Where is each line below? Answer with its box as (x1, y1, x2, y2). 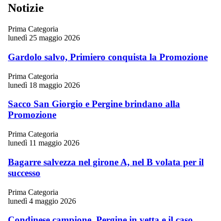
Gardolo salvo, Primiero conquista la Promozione (8, 51, 208, 62)
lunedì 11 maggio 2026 (8, 139, 79, 147)
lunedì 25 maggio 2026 (8, 34, 80, 42)
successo (8, 167, 40, 178)
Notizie (8, 1, 44, 15)
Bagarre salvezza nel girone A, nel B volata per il (8, 156, 204, 167)
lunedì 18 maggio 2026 (8, 80, 80, 89)
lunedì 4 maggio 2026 (8, 196, 76, 205)
